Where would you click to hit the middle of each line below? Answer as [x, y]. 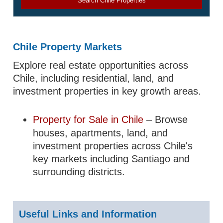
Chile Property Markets [68, 47]
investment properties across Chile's [113, 146]
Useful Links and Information [88, 214]
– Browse [167, 119]
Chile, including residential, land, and [94, 78]
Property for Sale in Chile [90, 119]
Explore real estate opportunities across [101, 65]
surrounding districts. [79, 172]
